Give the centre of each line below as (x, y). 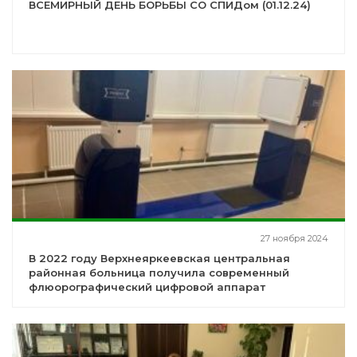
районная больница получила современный (159, 273)
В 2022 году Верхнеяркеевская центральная (159, 259)
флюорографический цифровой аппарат (147, 287)
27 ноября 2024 (294, 239)
